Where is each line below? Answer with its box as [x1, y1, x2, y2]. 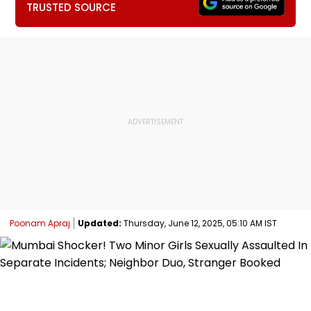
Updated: [78, 217, 121, 229]
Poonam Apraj [10, 217, 70, 229]
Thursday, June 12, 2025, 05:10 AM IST [121, 217, 277, 229]
